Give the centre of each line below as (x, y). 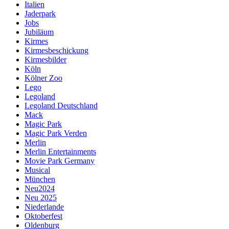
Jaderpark (40, 13)
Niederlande (44, 207)
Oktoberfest (43, 216)
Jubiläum (39, 32)
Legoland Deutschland (61, 105)
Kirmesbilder (45, 59)
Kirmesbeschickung (56, 50)
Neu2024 (40, 188)
